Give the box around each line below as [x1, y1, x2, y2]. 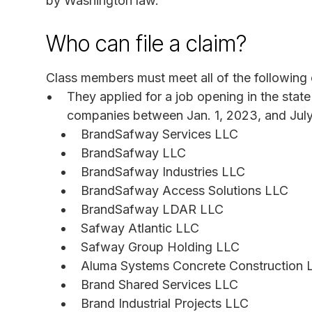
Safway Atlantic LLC [81, 220, 199, 235]
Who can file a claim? [46, 29, 247, 57]
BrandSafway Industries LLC [81, 164, 245, 179]
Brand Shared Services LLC [81, 276, 238, 292]
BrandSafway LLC [81, 145, 186, 160]
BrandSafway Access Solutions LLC [81, 182, 288, 198]
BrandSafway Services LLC [81, 126, 238, 141]
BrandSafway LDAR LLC [81, 201, 224, 217]
